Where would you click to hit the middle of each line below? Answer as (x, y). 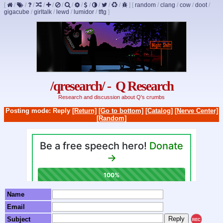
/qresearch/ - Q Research (111, 86)
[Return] (84, 111)
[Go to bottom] (121, 111)
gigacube (17, 12)
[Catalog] (159, 111)
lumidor (84, 12)
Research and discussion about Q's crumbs (111, 97)
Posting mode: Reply (39, 111)
